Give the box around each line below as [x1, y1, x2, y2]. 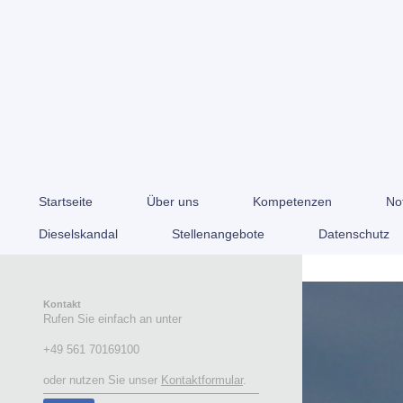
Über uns [147, 193, 200, 209]
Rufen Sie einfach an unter [43, 312, 185, 327]
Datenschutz [318, 227, 390, 242]
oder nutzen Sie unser [43, 373, 161, 388]
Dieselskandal [39, 227, 119, 242]
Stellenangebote [172, 227, 265, 242]
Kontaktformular [161, 373, 243, 388]
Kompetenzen [253, 193, 333, 209]
